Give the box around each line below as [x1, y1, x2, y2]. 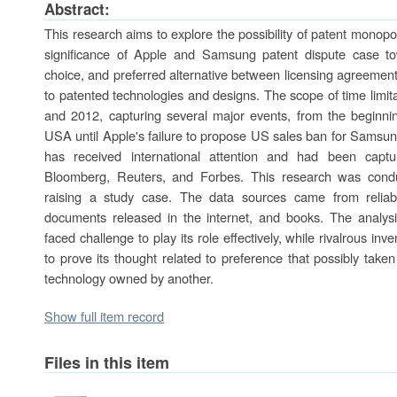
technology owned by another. [44, 269, 214, 287]
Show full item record [44, 307, 164, 325]
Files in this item [44, 351, 169, 374]
